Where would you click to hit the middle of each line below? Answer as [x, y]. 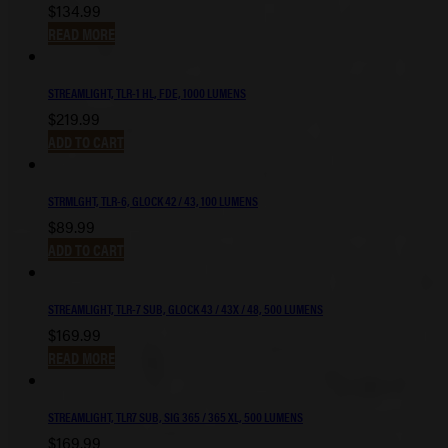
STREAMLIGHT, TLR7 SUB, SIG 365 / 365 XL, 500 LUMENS [175, 417]
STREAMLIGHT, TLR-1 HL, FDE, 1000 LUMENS [147, 93]
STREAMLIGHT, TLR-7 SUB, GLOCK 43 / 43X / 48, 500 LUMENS [185, 309]
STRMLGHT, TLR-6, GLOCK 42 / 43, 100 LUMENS [153, 201]
